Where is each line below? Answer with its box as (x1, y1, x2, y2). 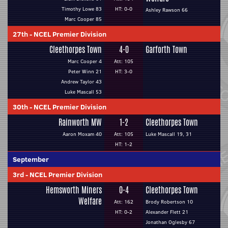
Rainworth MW (59, 117, 102, 128)
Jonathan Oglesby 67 (146, 218, 195, 226)
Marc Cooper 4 (68, 58, 102, 65)
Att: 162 (114, 198, 133, 206)
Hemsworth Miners (46, 184, 102, 196)
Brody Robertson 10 (146, 198, 193, 206)
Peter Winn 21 (68, 68, 102, 75)
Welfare (78, 195, 102, 207)
